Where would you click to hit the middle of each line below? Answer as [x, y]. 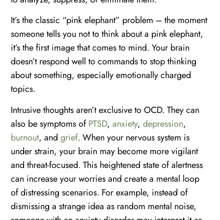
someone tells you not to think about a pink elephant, [107, 34]
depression [163, 124]
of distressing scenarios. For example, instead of [99, 192]
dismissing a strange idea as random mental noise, [104, 206]
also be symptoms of [50, 124]
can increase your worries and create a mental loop [105, 179]
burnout [25, 137]
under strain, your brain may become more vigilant [105, 151]
